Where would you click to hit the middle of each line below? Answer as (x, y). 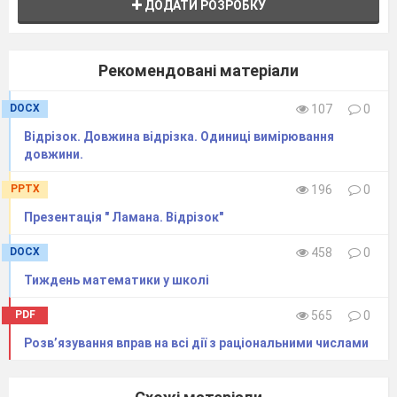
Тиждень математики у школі (117, 280)
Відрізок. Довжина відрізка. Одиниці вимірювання (179, 136)
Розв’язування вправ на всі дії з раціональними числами (196, 343)
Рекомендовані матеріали (198, 70)
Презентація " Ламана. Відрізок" (124, 217)
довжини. (54, 154)
